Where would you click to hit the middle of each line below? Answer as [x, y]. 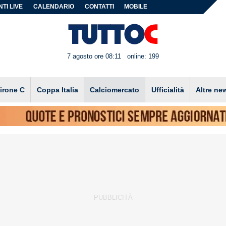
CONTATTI [99, 7]
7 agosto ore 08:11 [94, 56]
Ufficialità [167, 90]
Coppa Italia [57, 90]
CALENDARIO [54, 7]
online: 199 [143, 56]
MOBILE [136, 7]
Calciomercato [115, 90]
